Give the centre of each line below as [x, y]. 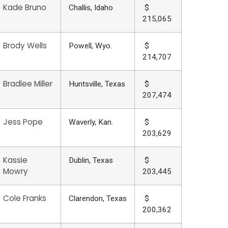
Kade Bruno [24, 8]
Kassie [15, 160]
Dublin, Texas [91, 161]
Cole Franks [24, 198]
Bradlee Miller [27, 84]
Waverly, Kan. [91, 122]
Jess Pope [23, 122]
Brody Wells [25, 46]
